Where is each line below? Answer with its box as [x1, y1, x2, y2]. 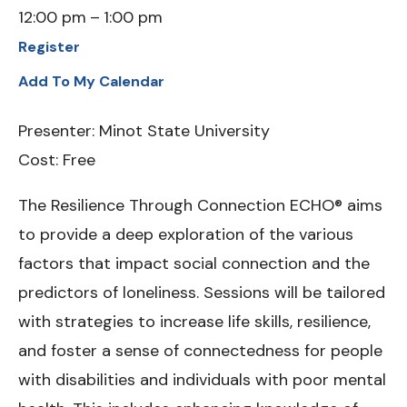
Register [18, 37, 80, 56]
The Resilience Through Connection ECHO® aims [18, 194, 382, 216]
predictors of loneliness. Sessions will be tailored [18, 282, 385, 303]
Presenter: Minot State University [18, 120, 270, 142]
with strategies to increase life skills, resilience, [18, 311, 371, 333]
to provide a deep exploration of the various [18, 223, 353, 245]
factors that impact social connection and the [18, 253, 370, 274]
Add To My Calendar [18, 72, 164, 91]
